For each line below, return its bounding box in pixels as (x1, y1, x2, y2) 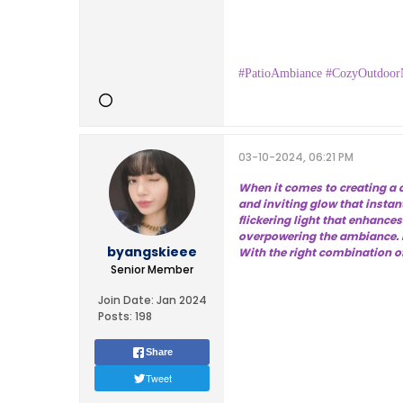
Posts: (97, 309, 132, 324)
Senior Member (111, 262, 193, 277)
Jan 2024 (156, 292, 207, 308)
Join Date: (97, 292, 154, 308)
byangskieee (107, 243, 197, 261)
